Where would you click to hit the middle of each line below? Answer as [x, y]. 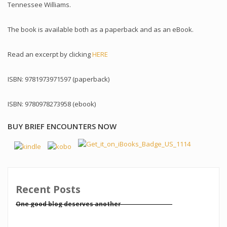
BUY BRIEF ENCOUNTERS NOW [62, 126]
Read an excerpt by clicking [50, 54]
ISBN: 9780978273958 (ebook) [52, 104]
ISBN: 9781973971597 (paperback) [59, 79]
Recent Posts [48, 190]
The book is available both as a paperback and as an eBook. [101, 29]
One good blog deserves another [68, 204]
